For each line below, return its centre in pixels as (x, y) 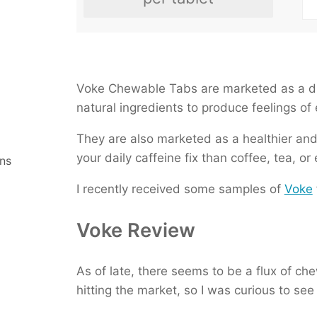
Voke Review (136, 230)
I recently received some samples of (180, 189)
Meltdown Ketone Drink (240, 47)
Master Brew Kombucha (241, 67)
